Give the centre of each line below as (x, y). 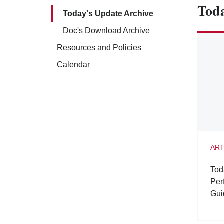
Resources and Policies (99, 48)
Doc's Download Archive (106, 31)
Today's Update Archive (108, 14)
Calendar (73, 65)
